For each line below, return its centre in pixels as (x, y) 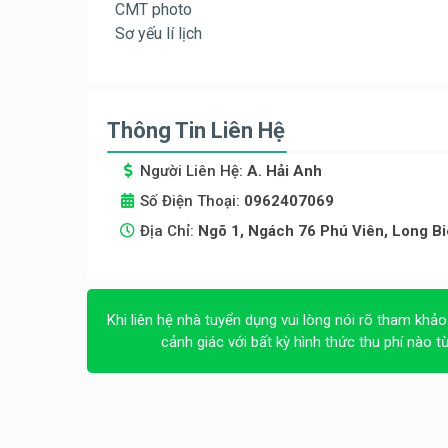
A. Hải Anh (284, 171)
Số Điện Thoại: (192, 201)
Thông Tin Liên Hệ (196, 131)
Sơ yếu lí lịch (158, 34)
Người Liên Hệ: (193, 171)
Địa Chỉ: (169, 231)
